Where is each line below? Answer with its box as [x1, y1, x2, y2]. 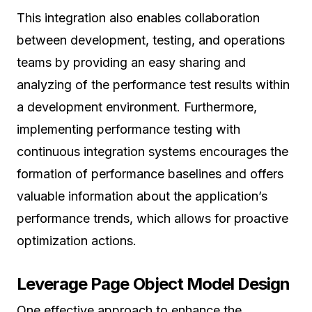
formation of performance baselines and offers [17, 166, 283, 182]
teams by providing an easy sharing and [17, 55, 246, 70]
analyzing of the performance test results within [17, 77, 290, 93]
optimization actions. [17, 233, 136, 249]
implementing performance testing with [17, 122, 240, 137]
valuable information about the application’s [17, 189, 267, 204]
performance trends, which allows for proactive [17, 211, 288, 226]
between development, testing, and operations [17, 33, 285, 48]
